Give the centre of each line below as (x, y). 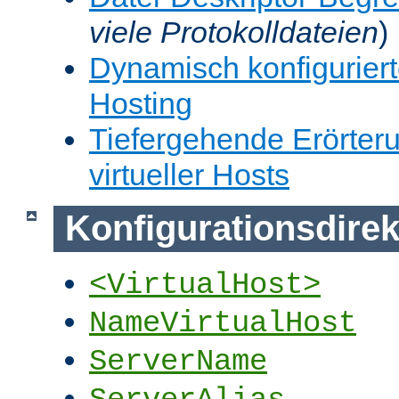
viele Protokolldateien (234, 32)
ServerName (178, 362)
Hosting (141, 103)
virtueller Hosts (189, 174)
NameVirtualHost (223, 324)
